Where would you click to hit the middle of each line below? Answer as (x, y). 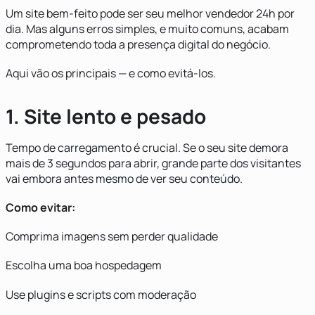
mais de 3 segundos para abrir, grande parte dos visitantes (153, 163)
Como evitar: (40, 207)
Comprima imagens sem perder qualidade (112, 237)
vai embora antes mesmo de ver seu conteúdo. (124, 178)
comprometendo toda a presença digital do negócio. (138, 44)
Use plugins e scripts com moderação (101, 294)
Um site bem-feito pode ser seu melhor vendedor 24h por (150, 13)
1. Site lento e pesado (106, 116)
